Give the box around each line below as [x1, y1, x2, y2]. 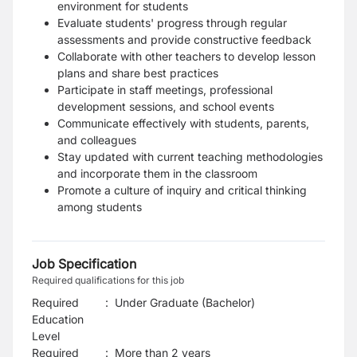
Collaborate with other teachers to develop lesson [57, 49, 316, 63]
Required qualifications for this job [32, 274, 184, 286]
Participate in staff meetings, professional [57, 83, 273, 96]
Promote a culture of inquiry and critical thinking [57, 183, 307, 197]
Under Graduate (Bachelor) [115, 296, 255, 309]
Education [32, 312, 84, 326]
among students [57, 200, 142, 214]
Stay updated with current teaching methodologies [57, 150, 323, 163]
